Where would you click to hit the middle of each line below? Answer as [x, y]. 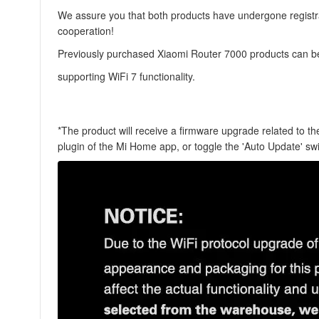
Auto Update [272, 146]
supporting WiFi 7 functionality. [126, 76]
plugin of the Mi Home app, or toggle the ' [151, 146]
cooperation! [86, 31]
